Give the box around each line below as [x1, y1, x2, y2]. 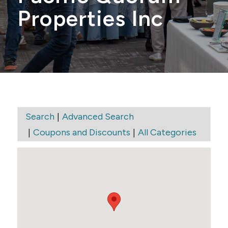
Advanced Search [62, 110, 134, 122]
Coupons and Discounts [33, 126, 130, 138]
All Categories [137, 126, 196, 138]
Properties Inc [17, 5, 163, 32]
